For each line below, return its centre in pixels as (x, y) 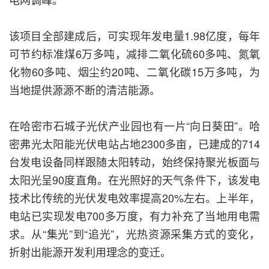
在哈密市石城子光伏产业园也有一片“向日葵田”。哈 (134, 126)
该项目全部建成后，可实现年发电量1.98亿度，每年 (134, 36)
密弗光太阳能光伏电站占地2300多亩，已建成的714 (134, 144)
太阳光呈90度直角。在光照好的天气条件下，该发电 (134, 180)
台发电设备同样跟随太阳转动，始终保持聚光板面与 (134, 162)
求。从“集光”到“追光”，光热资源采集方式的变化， (134, 234)
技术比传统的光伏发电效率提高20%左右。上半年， (134, 198)
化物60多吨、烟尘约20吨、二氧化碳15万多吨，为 (134, 72)
